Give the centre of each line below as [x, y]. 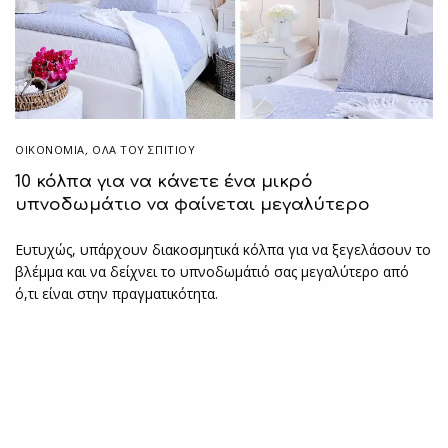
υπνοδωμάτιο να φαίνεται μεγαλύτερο [192, 204]
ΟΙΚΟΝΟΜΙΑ [50, 149]
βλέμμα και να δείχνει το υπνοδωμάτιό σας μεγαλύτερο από [212, 271]
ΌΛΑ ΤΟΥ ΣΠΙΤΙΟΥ [144, 149]
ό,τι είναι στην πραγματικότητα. [117, 293]
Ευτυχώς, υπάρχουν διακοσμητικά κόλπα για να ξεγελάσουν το [223, 249]
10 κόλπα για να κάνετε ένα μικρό [164, 181]
